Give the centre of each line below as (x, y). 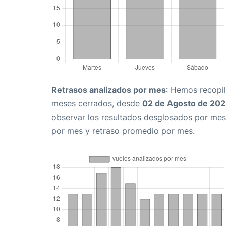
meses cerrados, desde (97, 104)
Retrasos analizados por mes (109, 90)
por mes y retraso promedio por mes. (123, 131)
